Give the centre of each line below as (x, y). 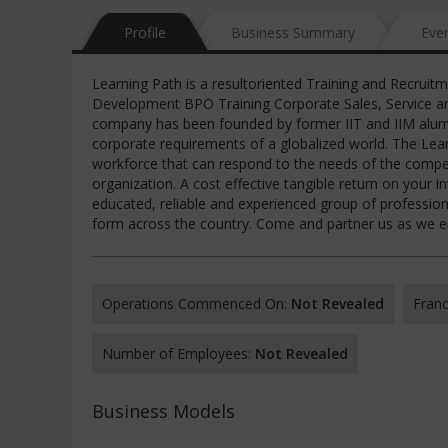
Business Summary (293, 32)
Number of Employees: (178, 353)
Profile (145, 32)
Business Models (163, 411)
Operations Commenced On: (196, 303)
